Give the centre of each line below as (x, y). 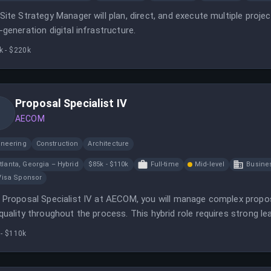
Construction (57, 144)
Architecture (109, 144)
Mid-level (210, 164)
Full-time (165, 164)
